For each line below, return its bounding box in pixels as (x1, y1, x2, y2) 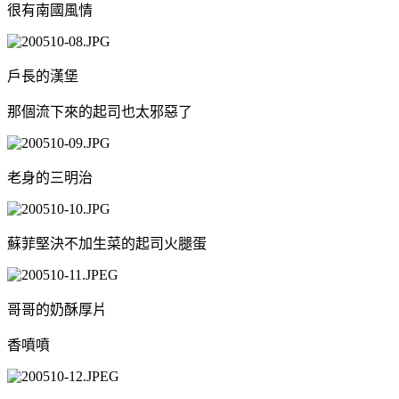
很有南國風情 (7, 2, 93, 18)
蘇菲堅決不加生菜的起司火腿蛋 (7, 235, 207, 251)
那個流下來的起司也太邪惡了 (7, 103, 192, 119)
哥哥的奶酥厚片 (7, 301, 107, 317)
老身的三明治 (7, 169, 93, 185)
